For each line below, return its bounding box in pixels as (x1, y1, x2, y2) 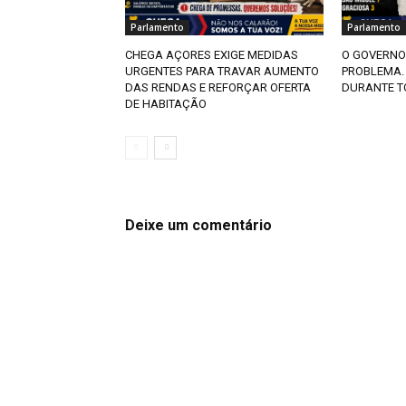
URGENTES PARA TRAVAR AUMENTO (125, 64, 319, 79)
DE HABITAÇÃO (125, 97, 207, 111)
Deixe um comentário (125, 217, 272, 235)
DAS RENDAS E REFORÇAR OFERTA (125, 81, 311, 95)
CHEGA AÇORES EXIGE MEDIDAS (125, 48, 298, 63)
